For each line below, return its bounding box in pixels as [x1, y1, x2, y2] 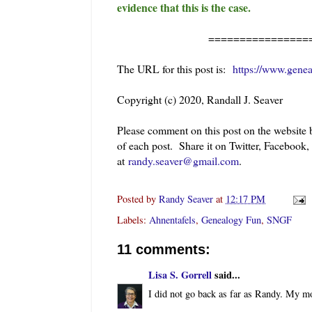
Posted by [117, 192, 159, 205]
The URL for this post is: [117, 61, 233, 76]
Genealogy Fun [201, 213, 261, 227]
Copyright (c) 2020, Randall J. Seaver [117, 91, 283, 107]
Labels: [117, 213, 149, 227]
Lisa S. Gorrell [148, 267, 212, 282]
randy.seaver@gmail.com [128, 153, 239, 168]
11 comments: [117, 242, 210, 258]
